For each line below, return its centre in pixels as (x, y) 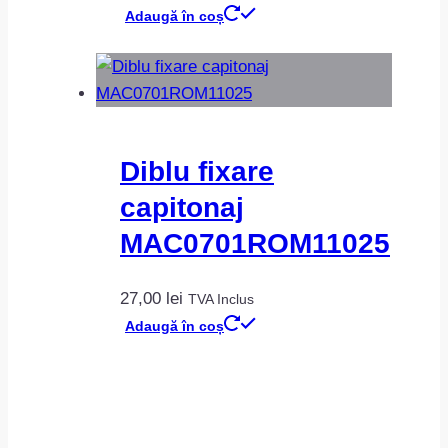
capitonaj (182, 207)
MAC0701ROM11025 (255, 243)
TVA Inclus (221, 299)
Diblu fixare (197, 171)
